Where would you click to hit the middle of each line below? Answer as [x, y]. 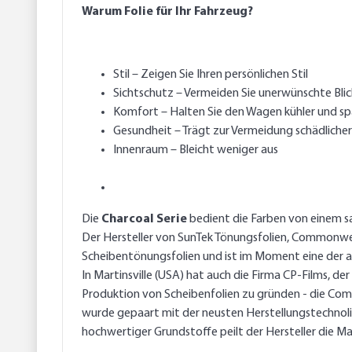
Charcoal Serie [144, 220]
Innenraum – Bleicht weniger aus [196, 150]
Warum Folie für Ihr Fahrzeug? [167, 12]
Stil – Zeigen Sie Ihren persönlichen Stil [211, 75]
